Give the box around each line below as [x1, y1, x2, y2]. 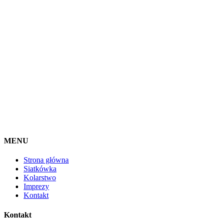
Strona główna [24, 156, 69, 165]
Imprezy [24, 182, 49, 191]
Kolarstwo [24, 173, 56, 182]
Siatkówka [24, 165, 56, 173]
